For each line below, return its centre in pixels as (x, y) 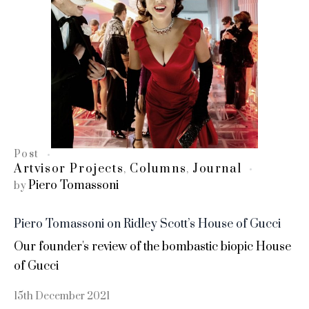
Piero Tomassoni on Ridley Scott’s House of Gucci (147, 225)
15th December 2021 (62, 297)
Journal (217, 169)
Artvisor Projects (69, 169)
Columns (158, 169)
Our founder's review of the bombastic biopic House (152, 247)
